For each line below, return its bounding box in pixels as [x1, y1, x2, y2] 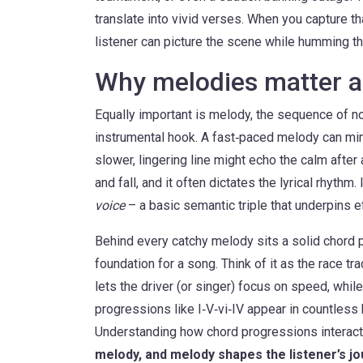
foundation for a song [95, 256, 216, 271]
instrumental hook [95, 130, 195, 145]
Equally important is [95, 107, 209, 122]
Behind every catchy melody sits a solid [95, 233, 323, 249]
